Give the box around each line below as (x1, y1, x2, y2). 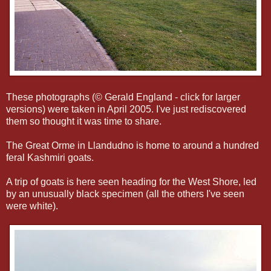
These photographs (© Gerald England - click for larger (6, 91, 240, 102)
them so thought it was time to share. (6, 116, 162, 126)
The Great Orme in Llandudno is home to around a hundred (6, 140, 259, 151)
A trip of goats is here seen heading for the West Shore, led (6, 176, 256, 187)
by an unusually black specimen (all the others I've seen (6, 188, 244, 199)
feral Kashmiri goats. (6, 152, 94, 163)
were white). (6, 200, 58, 211)
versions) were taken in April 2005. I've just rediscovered (6, 103, 246, 114)
